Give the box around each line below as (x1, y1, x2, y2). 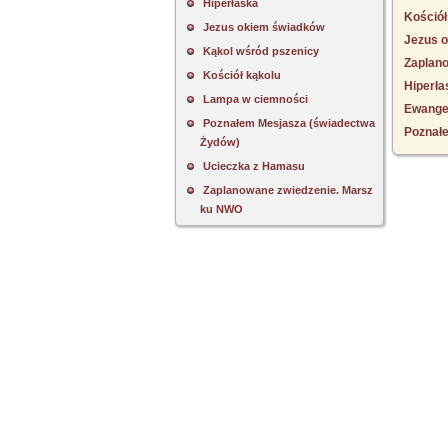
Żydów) (200, 136, 240, 148)
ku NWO (200, 203, 243, 215)
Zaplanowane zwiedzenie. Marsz (203, 184, 373, 196)
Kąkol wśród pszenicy (203, 45, 319, 57)
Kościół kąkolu (203, 69, 281, 81)
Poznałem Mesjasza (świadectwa (203, 117, 375, 129)
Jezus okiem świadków (203, 21, 325, 33)
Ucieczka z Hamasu (203, 160, 305, 172)
